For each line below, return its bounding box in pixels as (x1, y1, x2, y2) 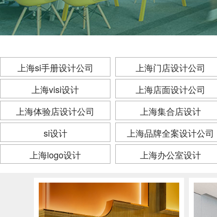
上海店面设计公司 (136, 83, 205, 95)
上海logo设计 (30, 148, 81, 161)
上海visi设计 (31, 83, 79, 95)
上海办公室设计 (140, 148, 201, 161)
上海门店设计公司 (136, 61, 205, 74)
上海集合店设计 (140, 105, 201, 117)
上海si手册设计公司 (17, 61, 93, 74)
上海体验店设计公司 (16, 105, 94, 117)
